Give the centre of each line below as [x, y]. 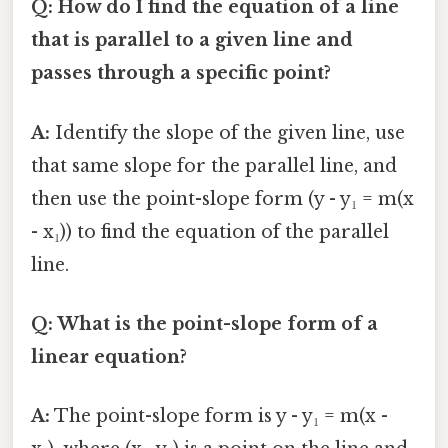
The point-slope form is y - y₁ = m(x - [219, 416]
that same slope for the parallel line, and [214, 165]
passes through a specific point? [181, 73]
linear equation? [109, 356]
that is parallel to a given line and [192, 40]
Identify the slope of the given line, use [227, 132]
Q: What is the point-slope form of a [204, 323]
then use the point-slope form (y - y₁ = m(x [222, 198]
